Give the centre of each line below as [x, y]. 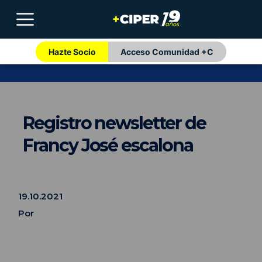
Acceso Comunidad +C [167, 51]
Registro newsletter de [114, 123]
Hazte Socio [72, 51]
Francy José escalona [108, 146]
